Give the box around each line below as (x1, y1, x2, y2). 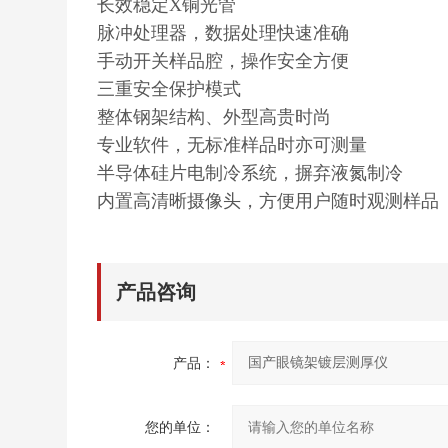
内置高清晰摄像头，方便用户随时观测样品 (97, 191, 440, 211)
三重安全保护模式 (97, 79, 242, 99)
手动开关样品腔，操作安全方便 (97, 51, 350, 71)
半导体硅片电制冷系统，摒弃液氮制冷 (97, 163, 404, 183)
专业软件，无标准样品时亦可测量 (97, 135, 368, 155)
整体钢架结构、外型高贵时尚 (97, 107, 332, 127)
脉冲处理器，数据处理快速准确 (97, 23, 350, 43)
